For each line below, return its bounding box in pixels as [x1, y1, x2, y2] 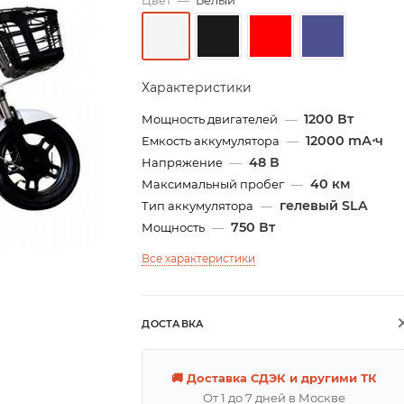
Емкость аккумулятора [142, 133, 283, 149]
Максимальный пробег [142, 177, 288, 192]
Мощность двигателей [142, 112, 281, 127]
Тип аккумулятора [142, 198, 257, 214]
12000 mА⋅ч [306, 133, 384, 150]
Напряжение [142, 155, 226, 170]
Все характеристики [142, 252, 256, 266]
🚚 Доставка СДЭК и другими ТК [171, 371, 378, 386]
